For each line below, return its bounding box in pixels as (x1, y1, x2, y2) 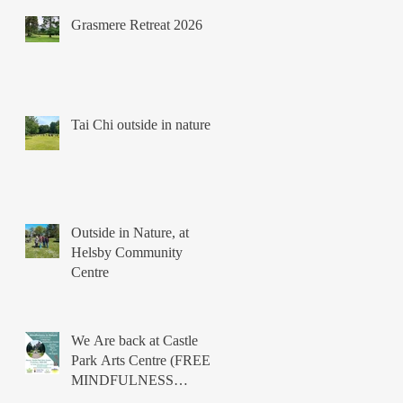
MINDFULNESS (71, 372, 174, 388)
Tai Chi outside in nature (71, 116, 210, 132)
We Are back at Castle (71, 332, 198, 348)
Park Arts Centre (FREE (71, 352, 210, 368)
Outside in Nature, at (71, 224, 189, 240)
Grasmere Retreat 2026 (71, 16, 202, 32)
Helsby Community (71, 244, 183, 260)
